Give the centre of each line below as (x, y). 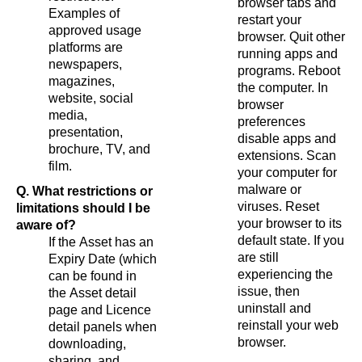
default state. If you (291, 240)
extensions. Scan (287, 155)
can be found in (93, 276)
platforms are (86, 47)
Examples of (84, 13)
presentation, (86, 132)
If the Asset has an (101, 242)
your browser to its (290, 223)
